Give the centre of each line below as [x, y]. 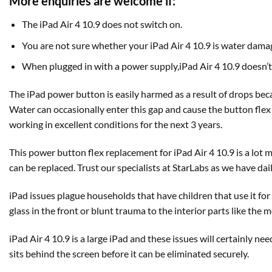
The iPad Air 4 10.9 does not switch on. [102, 24]
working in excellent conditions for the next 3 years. [116, 124]
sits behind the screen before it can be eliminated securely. [129, 253]
